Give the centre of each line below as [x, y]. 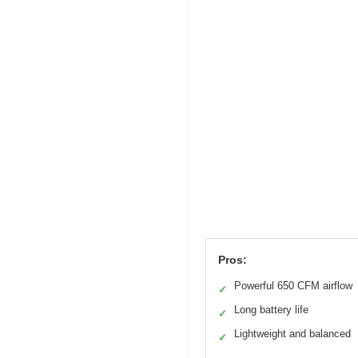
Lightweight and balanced [292, 333]
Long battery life [271, 309]
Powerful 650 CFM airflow [293, 285]
